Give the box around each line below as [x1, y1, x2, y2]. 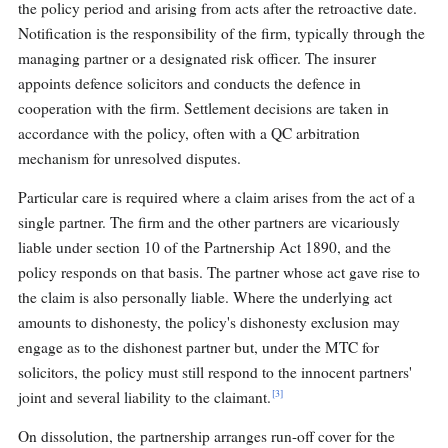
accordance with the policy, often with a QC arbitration [18, 123, 360, 144]
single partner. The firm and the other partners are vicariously [18, 212, 400, 233]
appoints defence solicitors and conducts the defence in [18, 73, 361, 94]
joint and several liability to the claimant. [18, 387, 271, 408]
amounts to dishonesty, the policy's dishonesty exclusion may [18, 312, 400, 333]
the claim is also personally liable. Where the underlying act [18, 287, 392, 308]
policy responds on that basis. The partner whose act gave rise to [18, 262, 420, 283]
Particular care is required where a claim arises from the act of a [18, 187, 415, 208]
